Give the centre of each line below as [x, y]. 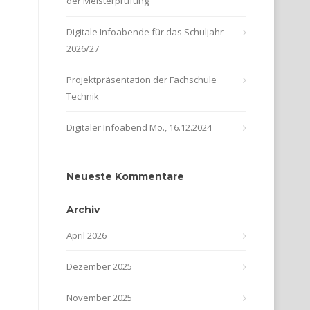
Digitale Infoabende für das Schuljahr [145, 32]
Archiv [83, 210]
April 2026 [86, 235]
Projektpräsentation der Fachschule [142, 80]
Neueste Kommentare [125, 176]
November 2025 [99, 298]
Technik [83, 96]
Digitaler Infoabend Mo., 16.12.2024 [139, 127]
